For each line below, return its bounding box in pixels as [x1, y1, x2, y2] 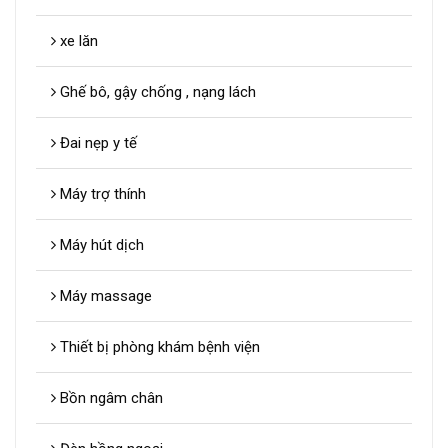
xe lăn [56, 32, 98, 51]
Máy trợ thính [56, 185, 146, 204]
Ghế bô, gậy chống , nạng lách [56, 83, 256, 102]
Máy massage [56, 287, 152, 306]
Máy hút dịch [56, 236, 144, 255]
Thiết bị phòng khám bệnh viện [56, 338, 260, 357]
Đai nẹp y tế [56, 134, 137, 153]
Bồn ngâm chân [56, 389, 163, 408]
